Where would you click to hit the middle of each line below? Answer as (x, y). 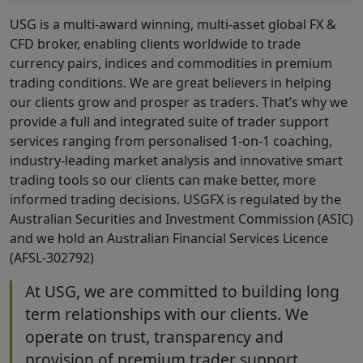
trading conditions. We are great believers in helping (171, 83)
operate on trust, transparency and (154, 337)
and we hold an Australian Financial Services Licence (169, 238)
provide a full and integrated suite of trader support (169, 122)
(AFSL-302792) (52, 258)
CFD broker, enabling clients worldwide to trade (155, 44)
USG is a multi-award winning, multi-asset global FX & (173, 24)
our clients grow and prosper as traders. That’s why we (179, 102)
